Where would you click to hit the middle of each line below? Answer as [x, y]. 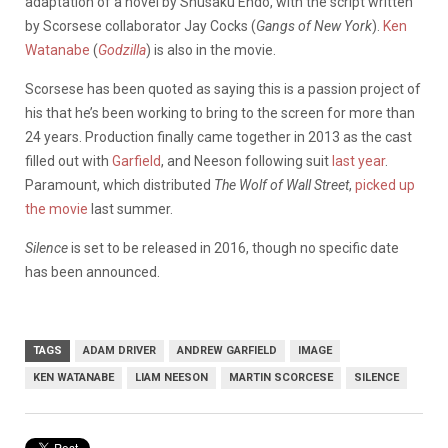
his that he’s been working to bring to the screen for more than [220, 112]
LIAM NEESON [171, 377]
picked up [385, 184]
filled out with [68, 160]
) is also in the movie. [211, 49]
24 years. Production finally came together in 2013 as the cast [218, 136]
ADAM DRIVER [119, 350]
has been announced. [92, 271]
